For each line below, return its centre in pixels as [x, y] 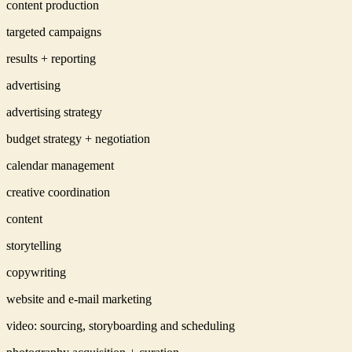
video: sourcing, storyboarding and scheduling [121, 325]
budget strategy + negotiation [78, 138]
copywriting [36, 272]
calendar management [60, 165]
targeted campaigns [54, 31]
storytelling [34, 245]
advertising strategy [54, 112]
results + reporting [51, 58]
